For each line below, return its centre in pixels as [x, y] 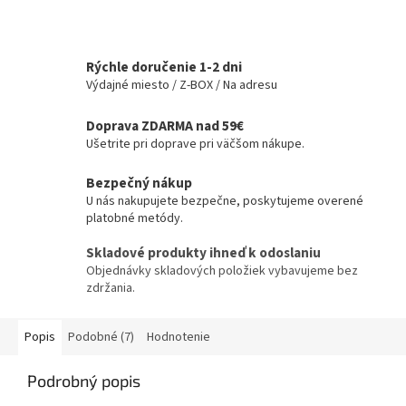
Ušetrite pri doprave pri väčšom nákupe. [195, 145]
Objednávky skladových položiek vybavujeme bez [222, 271]
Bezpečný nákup [139, 184]
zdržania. [111, 289]
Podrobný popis [84, 381]
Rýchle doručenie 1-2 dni [164, 67]
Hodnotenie [179, 338]
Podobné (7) [101, 338]
